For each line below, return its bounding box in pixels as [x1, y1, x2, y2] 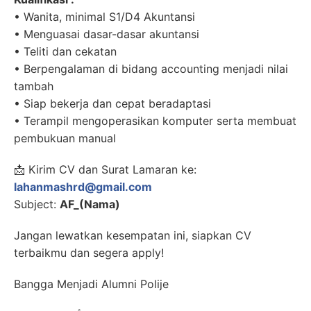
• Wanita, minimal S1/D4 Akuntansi [14, 10, 195, 24]
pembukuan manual [14, 131, 116, 146]
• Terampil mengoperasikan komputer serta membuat [14, 114, 296, 128]
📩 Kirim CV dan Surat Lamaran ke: [14, 162, 196, 177]
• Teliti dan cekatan [14, 44, 117, 59]
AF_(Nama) [60, 197, 120, 212]
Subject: [14, 197, 60, 212]
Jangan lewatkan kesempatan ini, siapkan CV [14, 228, 251, 243]
